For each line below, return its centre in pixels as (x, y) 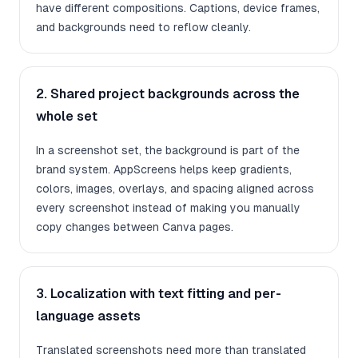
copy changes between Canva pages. (135, 227)
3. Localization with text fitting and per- (159, 294)
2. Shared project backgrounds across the (168, 94)
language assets (88, 316)
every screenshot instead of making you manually (168, 208)
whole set (67, 117)
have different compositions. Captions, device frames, (178, 8)
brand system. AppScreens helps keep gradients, (164, 170)
